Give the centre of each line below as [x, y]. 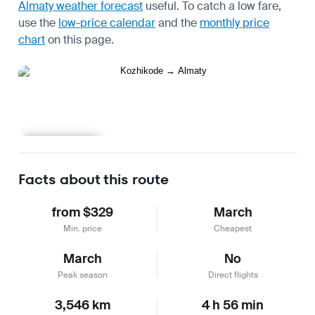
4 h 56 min [233, 305]
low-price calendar [107, 22]
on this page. [79, 39]
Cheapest [233, 228]
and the [178, 22]
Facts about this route [94, 179]
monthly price [234, 22]
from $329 [82, 212]
